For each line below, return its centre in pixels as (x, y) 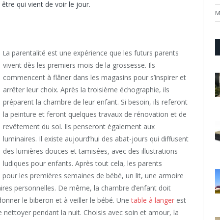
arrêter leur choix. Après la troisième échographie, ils (86, 90)
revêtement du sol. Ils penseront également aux (79, 127)
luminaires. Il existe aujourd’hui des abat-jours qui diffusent (96, 139)
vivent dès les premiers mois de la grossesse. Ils (79, 65)
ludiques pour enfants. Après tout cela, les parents (82, 164)
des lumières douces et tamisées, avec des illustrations (90, 151)
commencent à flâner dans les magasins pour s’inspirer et (95, 78)
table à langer (153, 200)
